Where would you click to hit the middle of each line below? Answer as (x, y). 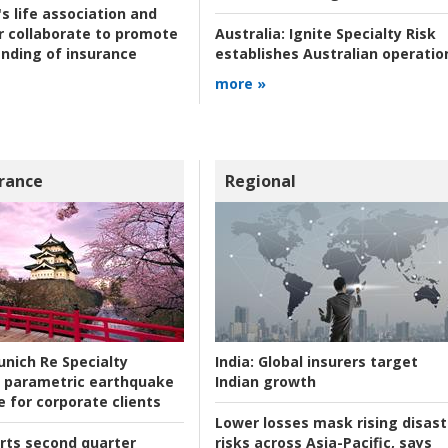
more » (240, 84)
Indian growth (265, 381)
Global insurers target (335, 361)
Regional (260, 180)
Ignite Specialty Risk (360, 34)
